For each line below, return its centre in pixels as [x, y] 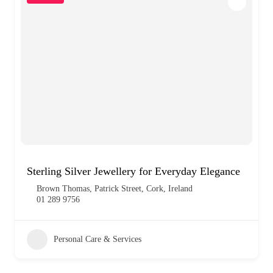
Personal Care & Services [97, 239]
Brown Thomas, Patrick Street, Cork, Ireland [115, 188]
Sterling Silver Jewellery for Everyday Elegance [133, 171]
